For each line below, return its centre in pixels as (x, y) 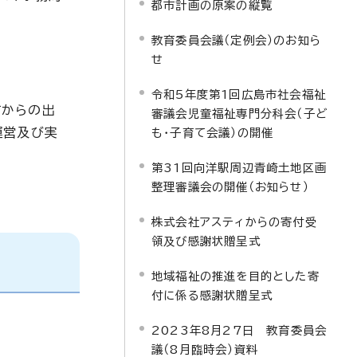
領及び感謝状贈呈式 (206, 241)
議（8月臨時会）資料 (205, 349)
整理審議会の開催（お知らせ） (230, 187)
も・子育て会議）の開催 (213, 133)
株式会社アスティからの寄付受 (234, 222)
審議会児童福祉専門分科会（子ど (239, 114)
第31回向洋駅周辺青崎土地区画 (239, 168)
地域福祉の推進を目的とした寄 (235, 276)
